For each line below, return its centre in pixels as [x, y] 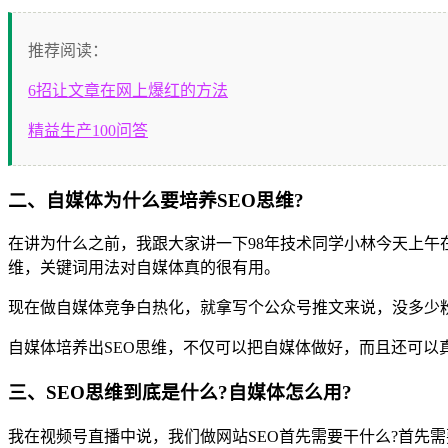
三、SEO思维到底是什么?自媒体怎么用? [180, 393]
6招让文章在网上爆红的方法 [128, 90]
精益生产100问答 [88, 130]
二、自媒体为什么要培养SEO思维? [156, 200]
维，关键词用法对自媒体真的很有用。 [144, 268]
